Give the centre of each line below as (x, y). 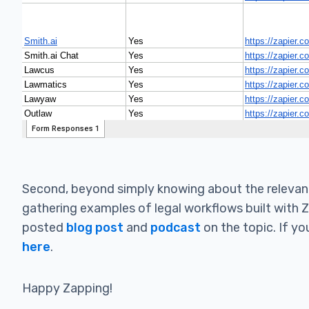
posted (44, 228)
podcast (176, 228)
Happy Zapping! (69, 289)
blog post (95, 228)
